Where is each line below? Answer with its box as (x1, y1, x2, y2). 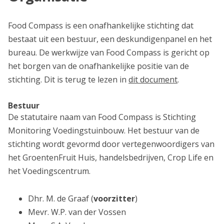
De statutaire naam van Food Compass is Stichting (8, 111, 196, 122)
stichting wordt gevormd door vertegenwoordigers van (8, 138, 214, 149)
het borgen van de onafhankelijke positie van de (8, 60, 189, 71)
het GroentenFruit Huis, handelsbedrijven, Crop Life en (8, 152, 213, 163)
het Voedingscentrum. (8, 165, 90, 176)
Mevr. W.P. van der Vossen (28, 206, 126, 217)
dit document (128, 74, 177, 85)
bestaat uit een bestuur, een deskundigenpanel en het (8, 33, 212, 44)
